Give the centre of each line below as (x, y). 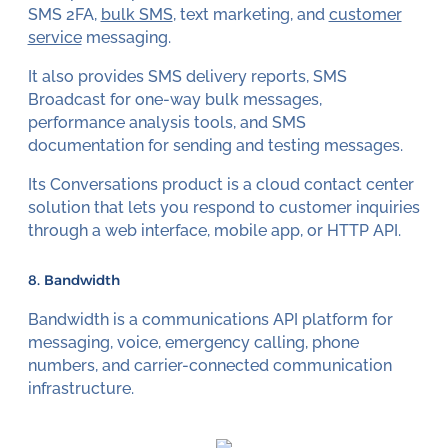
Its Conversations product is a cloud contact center (220, 184)
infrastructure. (80, 389)
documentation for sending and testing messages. (215, 146)
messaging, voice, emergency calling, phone (193, 343)
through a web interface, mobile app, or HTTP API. (214, 230)
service (54, 38)
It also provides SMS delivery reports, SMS (187, 77)
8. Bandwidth (73, 280)
